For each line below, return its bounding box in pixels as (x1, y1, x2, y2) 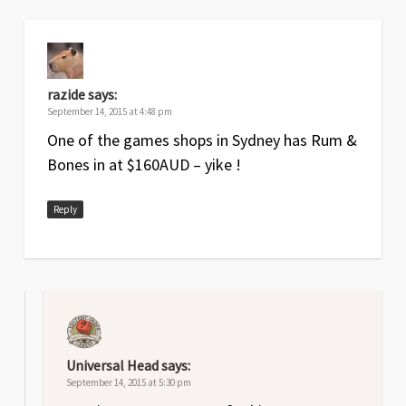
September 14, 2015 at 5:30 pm (65, 375, 191, 389)
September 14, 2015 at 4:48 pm (46, 104, 172, 118)
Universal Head (65, 355, 159, 374)
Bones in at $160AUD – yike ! (46, 153, 241, 175)
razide (46, 84, 85, 103)
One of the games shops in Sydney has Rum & (46, 129, 357, 150)
